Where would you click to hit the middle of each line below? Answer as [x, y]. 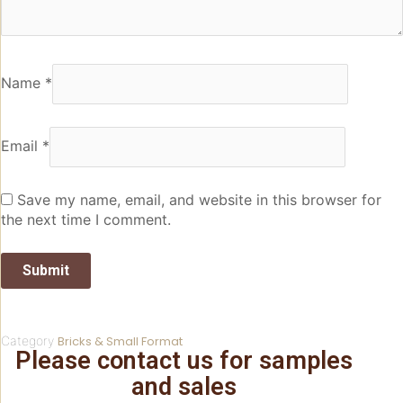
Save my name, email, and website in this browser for [199, 200]
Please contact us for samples [184, 361]
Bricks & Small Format [120, 342]
